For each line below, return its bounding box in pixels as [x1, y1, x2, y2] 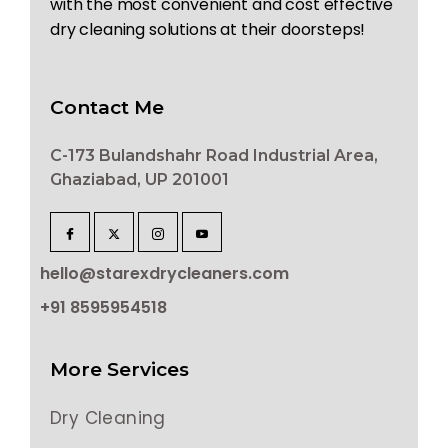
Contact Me [50, 96, 164, 120]
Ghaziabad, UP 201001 [50, 170, 229, 190]
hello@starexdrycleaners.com [40, 262, 289, 286]
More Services [50, 358, 189, 382]
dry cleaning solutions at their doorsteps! [50, 18, 366, 42]
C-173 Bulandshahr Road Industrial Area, [50, 146, 378, 166]
